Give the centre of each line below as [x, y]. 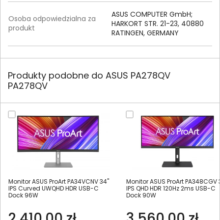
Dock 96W [23, 195]
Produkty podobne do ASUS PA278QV [89, 76]
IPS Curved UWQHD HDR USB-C [54, 189]
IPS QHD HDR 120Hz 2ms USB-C [171, 189]
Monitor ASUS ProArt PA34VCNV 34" [59, 182]
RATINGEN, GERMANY [145, 33]
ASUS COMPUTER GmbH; [152, 14]
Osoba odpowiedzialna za [52, 19]
